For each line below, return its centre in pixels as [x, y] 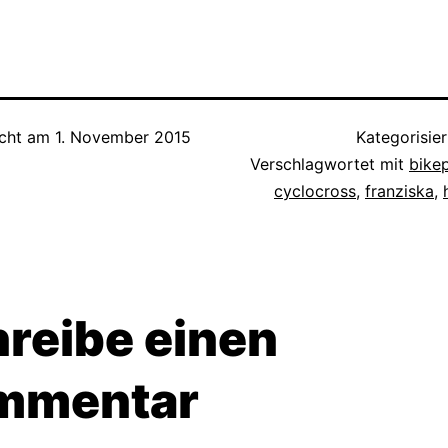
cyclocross [315, 191]
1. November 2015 [123, 137]
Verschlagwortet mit [329, 164]
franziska [399, 191]
